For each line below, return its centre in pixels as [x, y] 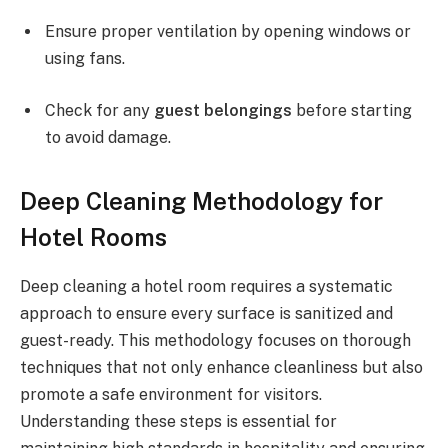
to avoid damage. [108, 137]
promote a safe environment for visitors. [171, 395]
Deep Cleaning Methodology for [201, 201]
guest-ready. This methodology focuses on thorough [215, 341]
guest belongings [223, 110]
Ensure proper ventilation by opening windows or [228, 31]
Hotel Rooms [93, 237]
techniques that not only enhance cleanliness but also [221, 368]
